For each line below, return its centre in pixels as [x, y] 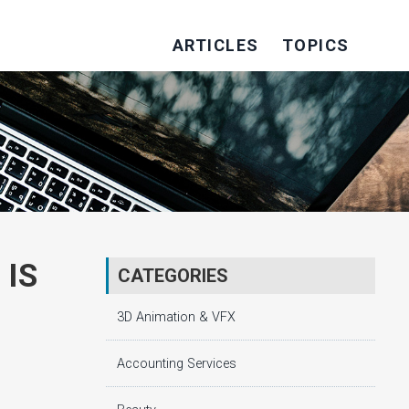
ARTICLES [215, 45]
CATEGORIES [173, 275]
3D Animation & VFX [176, 317]
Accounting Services [177, 363]
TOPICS [315, 45]
